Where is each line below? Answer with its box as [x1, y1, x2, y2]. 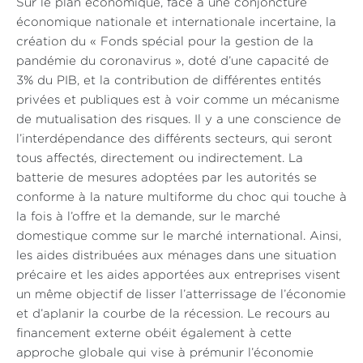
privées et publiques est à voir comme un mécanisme [16, 95, 340, 106]
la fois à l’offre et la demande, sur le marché [16, 211, 280, 223]
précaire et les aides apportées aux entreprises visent [16, 270, 340, 281]
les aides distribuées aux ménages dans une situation [16, 250, 336, 262]
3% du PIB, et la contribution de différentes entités [16, 75, 321, 87]
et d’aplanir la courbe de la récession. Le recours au [16, 309, 330, 320]
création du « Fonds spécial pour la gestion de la [16, 36, 314, 48]
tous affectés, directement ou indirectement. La [16, 153, 303, 164]
